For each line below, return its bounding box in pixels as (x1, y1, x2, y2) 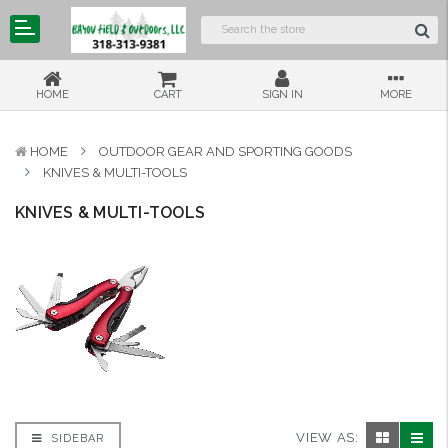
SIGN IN (261, 87, 303, 101)
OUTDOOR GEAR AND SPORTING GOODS (99, 143, 352, 159)
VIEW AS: (296, 430, 359, 446)
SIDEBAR (47, 431, 104, 445)
